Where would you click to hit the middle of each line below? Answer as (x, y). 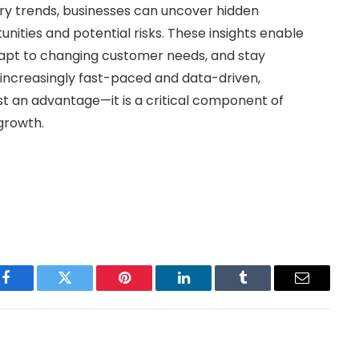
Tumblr (263, 290)
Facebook (32, 290)
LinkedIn (209, 290)
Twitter (85, 290)
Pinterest (148, 290)
